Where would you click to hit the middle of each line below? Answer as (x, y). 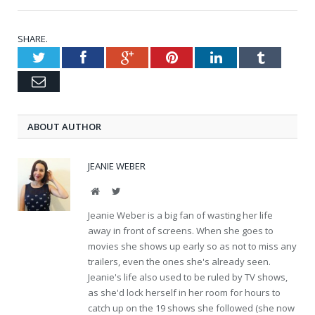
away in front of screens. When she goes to (181, 231)
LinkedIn (247, 57)
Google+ (158, 57)
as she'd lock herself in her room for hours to (184, 293)
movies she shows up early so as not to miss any (192, 246)
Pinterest (202, 57)
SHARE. (33, 39)
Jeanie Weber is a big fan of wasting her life (180, 216)
